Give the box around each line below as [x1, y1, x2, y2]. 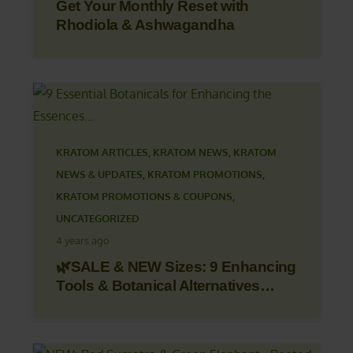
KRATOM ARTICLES [56, 146, 149, 158]
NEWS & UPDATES [56, 168, 143, 180]
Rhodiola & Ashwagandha [56, 16, 235, 33]
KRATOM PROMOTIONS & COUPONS [56, 190, 233, 203]
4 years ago [56, 234, 110, 247]
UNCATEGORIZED [56, 212, 140, 225]
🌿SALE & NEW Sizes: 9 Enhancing [56, 258, 296, 275]
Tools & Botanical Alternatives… [56, 277, 275, 294]
